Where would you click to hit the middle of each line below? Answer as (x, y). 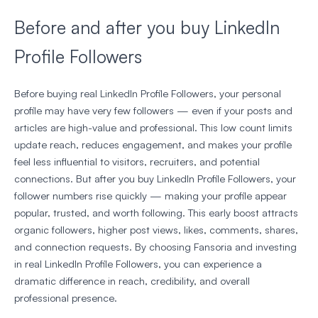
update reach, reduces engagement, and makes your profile (153, 145)
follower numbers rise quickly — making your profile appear (150, 196)
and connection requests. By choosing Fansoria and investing (155, 247)
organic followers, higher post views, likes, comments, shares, (156, 230)
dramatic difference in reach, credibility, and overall (132, 281)
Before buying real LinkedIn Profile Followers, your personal (148, 94)
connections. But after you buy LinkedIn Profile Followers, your (155, 179)
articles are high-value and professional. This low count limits (153, 128)
